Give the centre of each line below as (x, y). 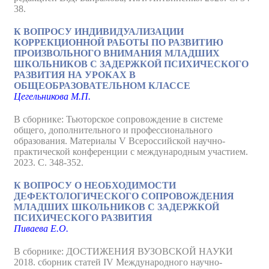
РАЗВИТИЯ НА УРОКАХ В (75, 75)
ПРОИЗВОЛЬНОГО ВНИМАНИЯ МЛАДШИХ (117, 53)
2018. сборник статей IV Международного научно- (118, 262)
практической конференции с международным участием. (131, 152)
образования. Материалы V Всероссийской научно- (119, 141)
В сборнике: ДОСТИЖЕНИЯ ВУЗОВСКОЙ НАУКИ (123, 251)
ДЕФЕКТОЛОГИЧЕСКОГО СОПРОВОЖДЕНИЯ (124, 196)
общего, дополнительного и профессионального (113, 130)
